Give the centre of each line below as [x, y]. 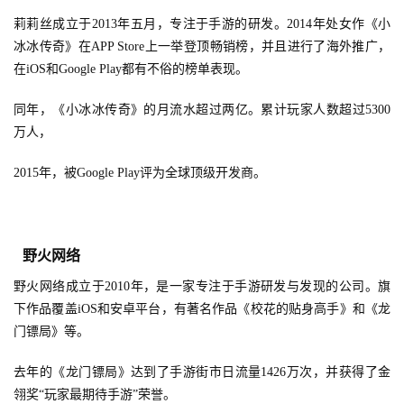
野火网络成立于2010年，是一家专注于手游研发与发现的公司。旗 [202, 287]
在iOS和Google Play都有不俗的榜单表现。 [131, 69]
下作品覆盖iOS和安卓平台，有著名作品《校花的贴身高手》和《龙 [202, 309]
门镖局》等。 [51, 332]
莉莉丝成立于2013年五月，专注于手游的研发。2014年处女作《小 [202, 24]
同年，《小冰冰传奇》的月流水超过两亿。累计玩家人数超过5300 [202, 110]
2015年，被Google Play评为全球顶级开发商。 [140, 173]
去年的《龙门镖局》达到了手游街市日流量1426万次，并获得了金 [202, 372]
